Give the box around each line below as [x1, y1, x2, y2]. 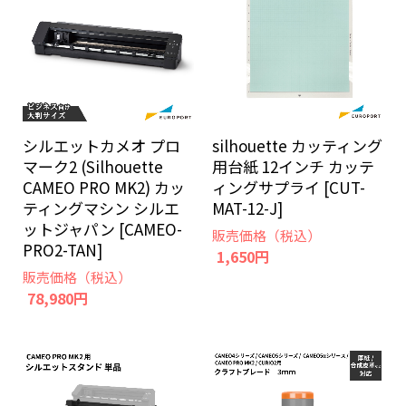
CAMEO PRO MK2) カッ [23, 176, 185, 199]
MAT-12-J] [212, 197, 283, 220]
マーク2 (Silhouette [23, 155, 163, 179]
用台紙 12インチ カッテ [212, 155, 374, 179]
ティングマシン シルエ [23, 197, 179, 220]
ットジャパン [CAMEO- [23, 217, 182, 241]
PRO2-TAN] [23, 238, 102, 262]
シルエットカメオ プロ [23, 134, 180, 158]
